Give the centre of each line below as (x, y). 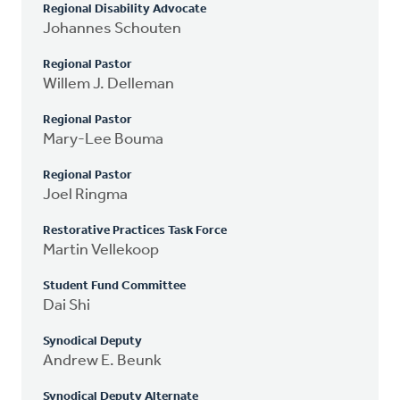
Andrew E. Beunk (102, 361)
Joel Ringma (85, 195)
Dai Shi (67, 305)
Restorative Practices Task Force (135, 230)
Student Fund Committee (114, 286)
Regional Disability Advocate (125, 9)
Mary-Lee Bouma (103, 139)
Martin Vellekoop (101, 250)
